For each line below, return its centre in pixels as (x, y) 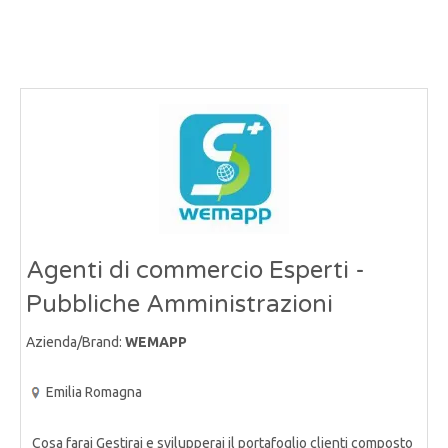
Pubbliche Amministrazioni (179, 305)
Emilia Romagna (94, 392)
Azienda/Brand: (75, 342)
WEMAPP (156, 342)
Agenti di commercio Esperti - (195, 271)
